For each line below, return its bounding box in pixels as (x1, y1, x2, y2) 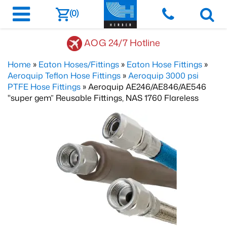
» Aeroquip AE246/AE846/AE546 (81, 81, 206, 92)
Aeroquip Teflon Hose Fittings (8, 70, 121, 81)
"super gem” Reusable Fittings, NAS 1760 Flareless (8, 92, 199, 103)
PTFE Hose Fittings (8, 81, 81, 92)
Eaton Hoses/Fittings (39, 59, 119, 70)
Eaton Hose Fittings (127, 59, 202, 70)
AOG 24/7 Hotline (84, 35, 160, 49)
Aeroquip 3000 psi (128, 70, 199, 81)
